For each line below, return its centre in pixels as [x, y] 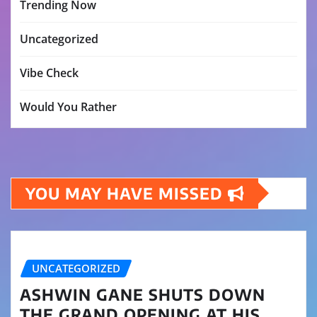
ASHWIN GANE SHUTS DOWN [143, 294]
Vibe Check [49, 73]
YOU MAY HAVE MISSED [127, 193]
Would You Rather [68, 106]
